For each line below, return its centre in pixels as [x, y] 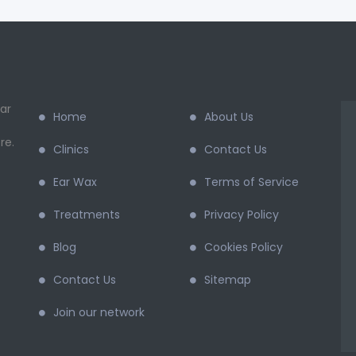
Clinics [71, 149]
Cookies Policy [244, 247]
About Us [229, 117]
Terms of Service [252, 182]
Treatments [87, 215]
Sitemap [228, 280]
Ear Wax [75, 182]
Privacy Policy [242, 215]
